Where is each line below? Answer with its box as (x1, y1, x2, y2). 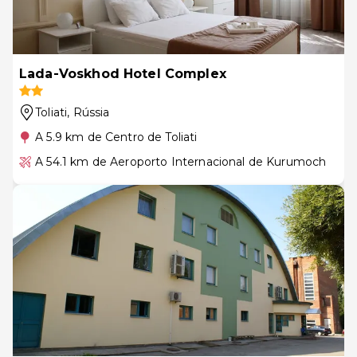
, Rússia (67, 104, 110, 120)
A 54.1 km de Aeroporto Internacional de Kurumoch (35, 154, 327, 169)
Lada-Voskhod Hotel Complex (19, 65, 226, 81)
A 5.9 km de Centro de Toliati (35, 129, 198, 144)
